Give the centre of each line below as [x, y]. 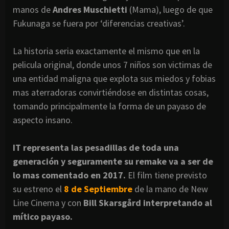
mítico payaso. [43, 216]
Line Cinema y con [47, 202]
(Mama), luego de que [170, 9]
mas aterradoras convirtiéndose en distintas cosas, [111, 92]
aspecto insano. [43, 120]
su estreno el [38, 189]
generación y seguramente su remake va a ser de [113, 161]
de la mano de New [170, 189]
